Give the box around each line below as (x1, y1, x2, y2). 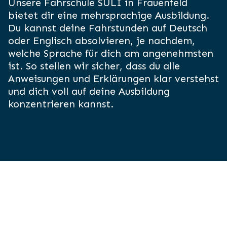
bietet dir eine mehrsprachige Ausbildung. (8, 9, 209, 22)
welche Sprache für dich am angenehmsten (8, 47, 213, 60)
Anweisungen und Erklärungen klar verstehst (8, 72, 219, 85)
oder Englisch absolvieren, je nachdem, (8, 34, 195, 47)
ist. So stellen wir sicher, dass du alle (8, 60, 180, 72)
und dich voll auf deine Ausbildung (8, 85, 170, 98)
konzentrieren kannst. (8, 98, 113, 110)
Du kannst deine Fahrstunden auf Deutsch (8, 22, 207, 34)
